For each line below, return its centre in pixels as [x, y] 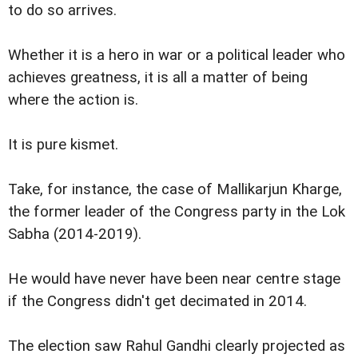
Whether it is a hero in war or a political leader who [177, 56]
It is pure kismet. [63, 145]
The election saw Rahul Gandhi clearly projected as [177, 346]
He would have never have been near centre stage [174, 279]
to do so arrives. [62, 11]
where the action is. [73, 100]
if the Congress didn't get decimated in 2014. [157, 302]
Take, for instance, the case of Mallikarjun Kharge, [175, 190]
